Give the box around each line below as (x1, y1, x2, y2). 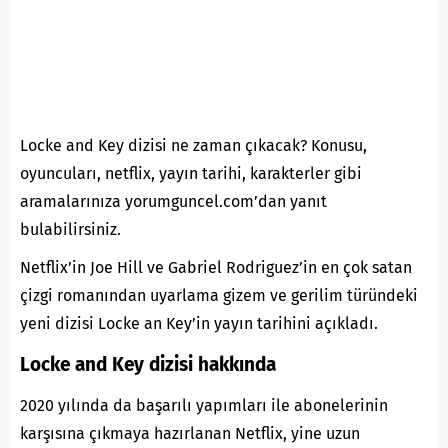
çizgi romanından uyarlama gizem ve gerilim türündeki (20, 285, 418, 305)
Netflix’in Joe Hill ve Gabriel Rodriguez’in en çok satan (20, 257, 412, 277)
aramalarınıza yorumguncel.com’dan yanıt (20, 191, 327, 211)
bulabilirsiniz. (20, 219, 125, 239)
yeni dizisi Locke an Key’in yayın (20, 313, 257, 333)
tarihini (257, 313, 311, 333)
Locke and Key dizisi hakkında (20, 352, 276, 376)
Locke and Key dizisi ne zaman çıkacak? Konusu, (20, 135, 367, 155)
